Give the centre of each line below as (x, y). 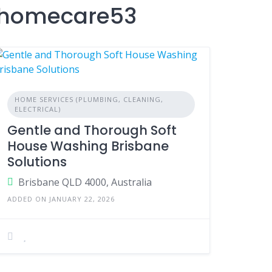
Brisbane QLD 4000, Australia (85, 182)
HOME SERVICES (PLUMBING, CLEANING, (89, 99)
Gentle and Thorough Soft (92, 130)
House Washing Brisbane (88, 146)
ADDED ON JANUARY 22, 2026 (61, 199)
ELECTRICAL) (38, 109)
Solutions (37, 162)
